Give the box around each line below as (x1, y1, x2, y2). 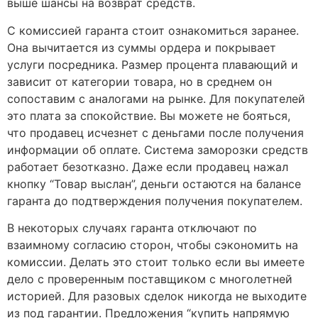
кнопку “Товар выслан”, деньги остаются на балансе (7, 176, 301, 191)
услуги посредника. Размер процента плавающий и (7, 57, 298, 72)
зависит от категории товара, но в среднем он (7, 74, 272, 89)
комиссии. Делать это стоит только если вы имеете (7, 255, 305, 270)
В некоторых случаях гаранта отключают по (7, 221, 257, 236)
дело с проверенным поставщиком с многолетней (7, 272, 292, 287)
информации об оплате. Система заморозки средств (7, 142, 308, 157)
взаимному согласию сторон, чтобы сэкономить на (7, 238, 298, 253)
